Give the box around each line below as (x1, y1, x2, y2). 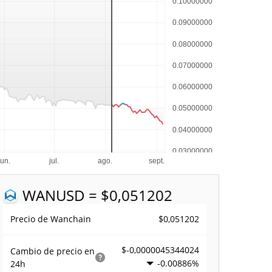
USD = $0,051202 (56, 185, 173, 205)
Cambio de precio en (10, 245, 95, 257)
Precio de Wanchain (10, 213, 92, 225)
